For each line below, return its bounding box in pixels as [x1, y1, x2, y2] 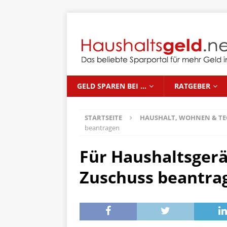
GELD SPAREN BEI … [77, 81, 146, 91]
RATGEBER [174, 81, 210, 91]
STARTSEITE [85, 113, 122, 122]
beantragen [85, 123, 120, 132]
